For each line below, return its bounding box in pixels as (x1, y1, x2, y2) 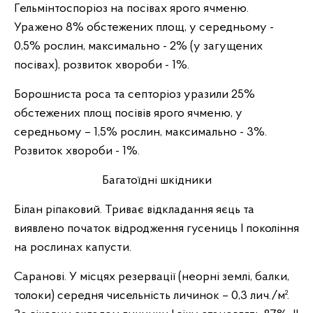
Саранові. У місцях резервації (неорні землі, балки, (14, 270, 289, 284)
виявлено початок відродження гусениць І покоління (14, 222, 299, 235)
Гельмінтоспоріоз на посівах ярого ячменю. (14, 2, 249, 15)
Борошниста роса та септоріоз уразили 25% (14, 88, 255, 101)
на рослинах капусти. (14, 241, 131, 254)
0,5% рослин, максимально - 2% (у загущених (14, 40, 263, 53)
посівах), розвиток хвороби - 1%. (14, 59, 189, 72)
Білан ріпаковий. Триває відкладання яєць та (14, 203, 254, 217)
